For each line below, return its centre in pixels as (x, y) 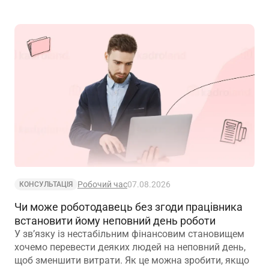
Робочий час (102, 185)
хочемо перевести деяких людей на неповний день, (130, 247)
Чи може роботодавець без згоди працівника (128, 207)
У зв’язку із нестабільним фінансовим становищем (129, 234)
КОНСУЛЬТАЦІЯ (46, 185)
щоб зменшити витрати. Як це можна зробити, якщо (132, 261)
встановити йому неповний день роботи (115, 221)
